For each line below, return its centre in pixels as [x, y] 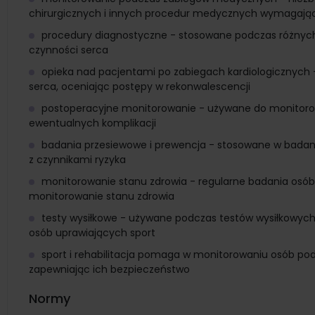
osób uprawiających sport [92, 233]
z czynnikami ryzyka [77, 160]
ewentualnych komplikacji [92, 123]
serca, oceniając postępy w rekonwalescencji [140, 86]
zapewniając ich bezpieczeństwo [109, 269]
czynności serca [69, 50]
